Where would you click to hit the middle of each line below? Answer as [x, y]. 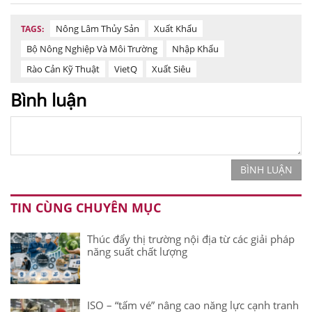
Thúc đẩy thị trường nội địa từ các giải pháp [191, 239]
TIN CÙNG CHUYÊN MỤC [86, 207]
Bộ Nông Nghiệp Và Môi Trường [92, 48]
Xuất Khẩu [175, 28]
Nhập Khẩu [195, 48]
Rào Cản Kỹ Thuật [63, 69]
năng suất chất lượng [137, 251]
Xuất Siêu [171, 69]
